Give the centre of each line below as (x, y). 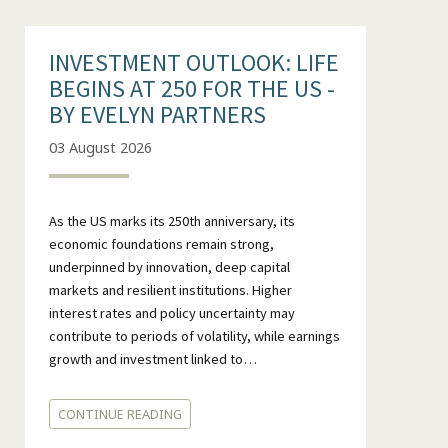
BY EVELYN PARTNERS (157, 115)
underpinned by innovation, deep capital (169, 266)
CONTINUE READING (119, 414)
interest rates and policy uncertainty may (171, 312)
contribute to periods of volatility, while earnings (194, 335)
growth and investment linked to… (152, 358)
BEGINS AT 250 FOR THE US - (191, 89)
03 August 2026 (100, 147)
